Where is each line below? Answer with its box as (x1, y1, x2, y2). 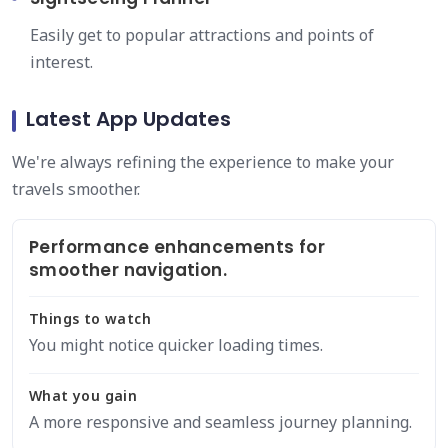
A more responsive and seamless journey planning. (29, 411, 412, 433)
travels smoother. (12, 178, 140, 200)
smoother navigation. (29, 258, 227, 282)
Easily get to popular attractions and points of (30, 24, 374, 46)
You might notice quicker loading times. (29, 334, 323, 356)
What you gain (29, 386, 138, 405)
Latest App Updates (26, 105, 231, 133)
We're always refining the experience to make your (12, 151, 394, 173)
